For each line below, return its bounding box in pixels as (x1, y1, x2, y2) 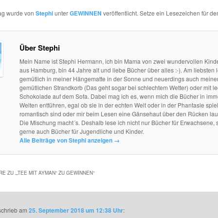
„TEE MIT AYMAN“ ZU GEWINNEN (16, 169, 93, 176)
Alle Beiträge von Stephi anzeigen (19, 135, 114, 145)
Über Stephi (19, 42, 60, 53)
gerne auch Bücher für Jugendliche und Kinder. (19, 127, 144, 135)
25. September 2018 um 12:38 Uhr (29, 206, 124, 215)
